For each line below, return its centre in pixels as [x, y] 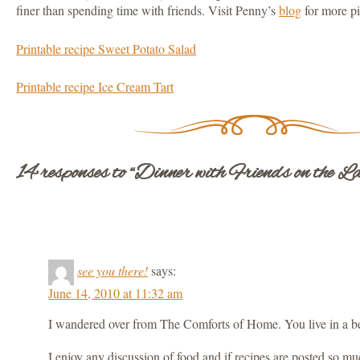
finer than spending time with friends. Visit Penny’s [148, 10]
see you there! [113, 270]
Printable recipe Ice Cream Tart [95, 87]
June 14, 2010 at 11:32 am [116, 292]
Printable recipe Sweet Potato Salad [106, 49]
